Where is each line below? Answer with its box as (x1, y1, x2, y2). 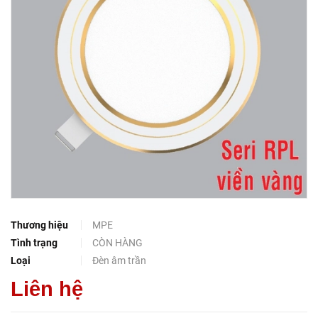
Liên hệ (11, 278, 83, 300)
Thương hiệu (11, 219, 68, 231)
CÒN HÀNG (92, 237, 143, 248)
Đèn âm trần (92, 255, 146, 266)
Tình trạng (11, 237, 57, 248)
